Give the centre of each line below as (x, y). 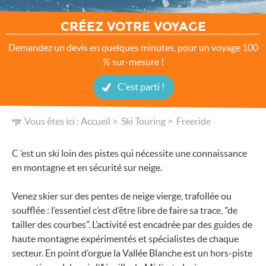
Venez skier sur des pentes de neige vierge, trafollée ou (122, 196)
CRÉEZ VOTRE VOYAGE (133, 27)
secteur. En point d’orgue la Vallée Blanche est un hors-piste (132, 253)
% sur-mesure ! (133, 62)
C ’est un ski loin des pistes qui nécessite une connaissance (129, 153)
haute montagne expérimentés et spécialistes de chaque (125, 239)
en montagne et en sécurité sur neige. (87, 168)
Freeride (194, 121)
